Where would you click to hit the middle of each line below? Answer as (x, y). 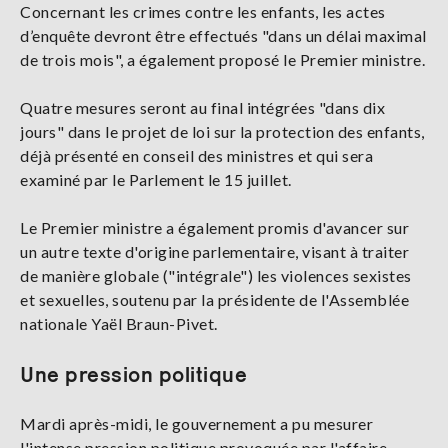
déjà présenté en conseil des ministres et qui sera (196, 155)
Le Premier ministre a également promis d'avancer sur (214, 227)
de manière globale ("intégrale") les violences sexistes (216, 275)
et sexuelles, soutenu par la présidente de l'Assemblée (214, 299)
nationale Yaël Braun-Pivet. (119, 323)
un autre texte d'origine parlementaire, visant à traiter (214, 251)
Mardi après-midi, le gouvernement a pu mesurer (196, 423)
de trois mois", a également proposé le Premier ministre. (222, 59)
